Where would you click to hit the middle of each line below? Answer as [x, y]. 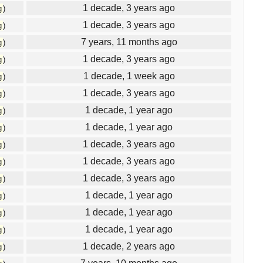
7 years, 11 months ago [129, 42]
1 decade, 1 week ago [129, 76]
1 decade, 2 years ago [129, 246]
